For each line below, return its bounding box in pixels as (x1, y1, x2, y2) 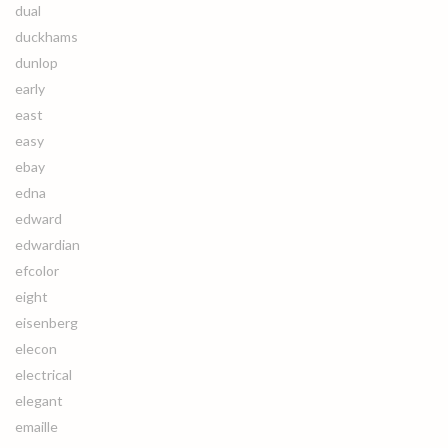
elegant (15, 392, 63, 409)
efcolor (15, 262, 59, 279)
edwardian (15, 236, 80, 253)
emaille (15, 418, 58, 435)
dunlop (15, 54, 58, 71)
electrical (15, 366, 72, 383)
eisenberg (15, 314, 78, 331)
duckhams (15, 28, 78, 45)
